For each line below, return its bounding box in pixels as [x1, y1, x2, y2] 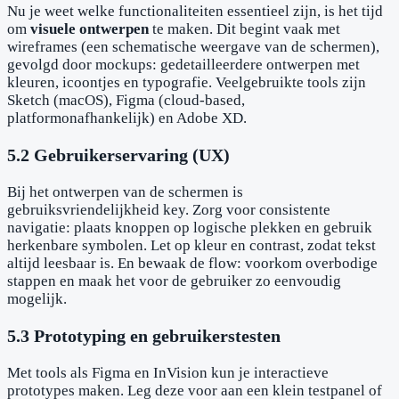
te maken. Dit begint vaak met [149, 20, 340, 38]
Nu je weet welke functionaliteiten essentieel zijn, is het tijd [7, 3, 383, 20]
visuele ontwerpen [30, 20, 149, 38]
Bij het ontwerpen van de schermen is [7, 183, 243, 201]
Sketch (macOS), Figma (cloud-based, [7, 92, 245, 110]
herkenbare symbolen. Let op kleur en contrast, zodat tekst [7, 237, 376, 255]
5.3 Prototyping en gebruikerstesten [7, 325, 281, 346]
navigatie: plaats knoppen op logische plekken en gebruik [7, 219, 372, 237]
